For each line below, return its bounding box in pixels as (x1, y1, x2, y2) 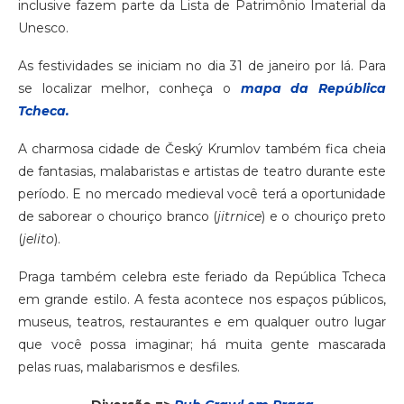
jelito (23, 231, 54, 248)
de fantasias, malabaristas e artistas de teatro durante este (18, 163, 386, 180)
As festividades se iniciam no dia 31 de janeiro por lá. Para (18, 58, 386, 75)
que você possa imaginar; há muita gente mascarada (18, 336, 386, 353)
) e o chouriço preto (262, 208, 387, 225)
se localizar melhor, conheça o (18, 80, 241, 97)
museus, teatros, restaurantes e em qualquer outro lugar (18, 314, 386, 331)
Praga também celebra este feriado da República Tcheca (18, 269, 386, 286)
